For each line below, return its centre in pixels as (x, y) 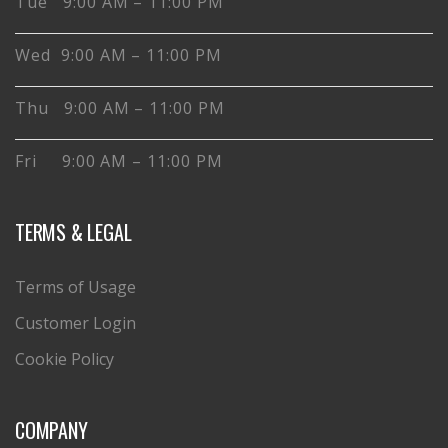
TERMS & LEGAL (73, 231)
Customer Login (75, 322)
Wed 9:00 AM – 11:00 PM (119, 54)
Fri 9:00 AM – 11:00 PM (119, 160)
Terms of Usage (75, 286)
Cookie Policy (64, 358)
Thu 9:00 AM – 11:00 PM (120, 107)
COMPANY (51, 429)
